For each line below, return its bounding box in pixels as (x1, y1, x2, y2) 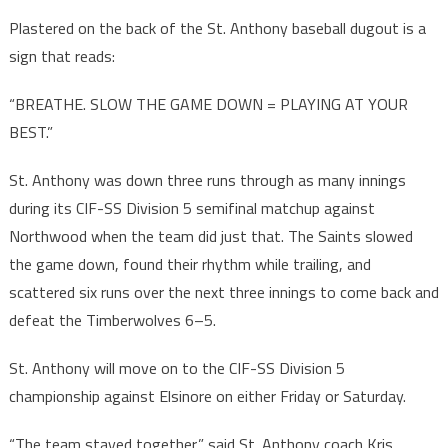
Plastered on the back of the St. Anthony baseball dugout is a (8, 16, 426, 41)
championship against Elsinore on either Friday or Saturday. (8, 384, 406, 409)
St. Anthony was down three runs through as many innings (8, 168, 406, 193)
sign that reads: (8, 44, 115, 69)
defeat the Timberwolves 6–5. (8, 308, 216, 333)
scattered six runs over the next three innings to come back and (8, 280, 439, 305)
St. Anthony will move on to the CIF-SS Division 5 (8, 356, 345, 381)
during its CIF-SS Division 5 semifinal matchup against (8, 196, 375, 221)
